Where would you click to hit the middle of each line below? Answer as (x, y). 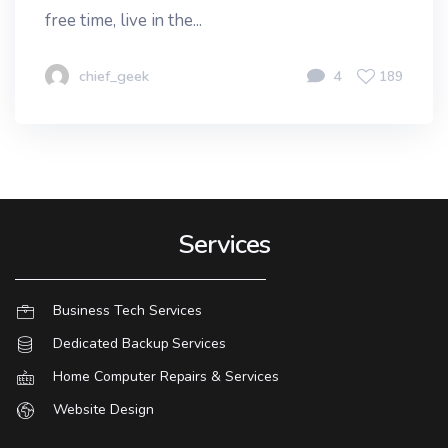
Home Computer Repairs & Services (166, 376)
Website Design (103, 409)
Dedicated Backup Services (140, 343)
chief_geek (114, 75)
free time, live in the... (124, 20)
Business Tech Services (128, 310)
